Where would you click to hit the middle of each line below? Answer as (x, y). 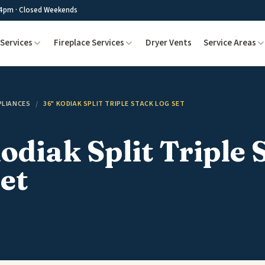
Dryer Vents (168, 43)
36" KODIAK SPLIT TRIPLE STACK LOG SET (114, 104)
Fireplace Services (89, 43)
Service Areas (230, 43)
